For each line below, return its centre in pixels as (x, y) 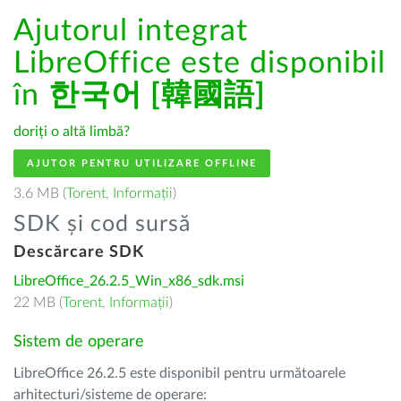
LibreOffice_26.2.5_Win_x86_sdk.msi (129, 281)
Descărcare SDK (79, 252)
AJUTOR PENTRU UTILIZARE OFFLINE (142, 163)
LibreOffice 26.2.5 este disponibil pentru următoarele (179, 373)
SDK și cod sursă (102, 224)
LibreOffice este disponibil (200, 64)
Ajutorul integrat (131, 31)
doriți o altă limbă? (72, 132)
